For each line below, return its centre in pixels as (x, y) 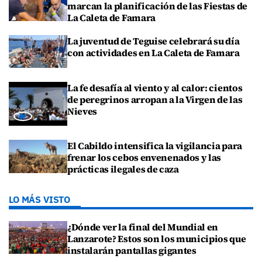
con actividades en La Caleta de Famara (154, 53)
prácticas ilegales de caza (123, 169)
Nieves (82, 111)
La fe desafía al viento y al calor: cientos (155, 88)
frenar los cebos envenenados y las (144, 158)
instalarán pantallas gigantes (132, 250)
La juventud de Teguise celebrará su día (154, 41)
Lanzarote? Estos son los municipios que (157, 238)
